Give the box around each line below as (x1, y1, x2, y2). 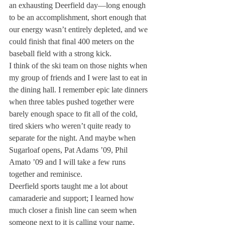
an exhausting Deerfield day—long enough (9, 1, 148, 10)
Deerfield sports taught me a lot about (9, 182, 130, 190)
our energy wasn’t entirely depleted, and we (9, 25, 150, 34)
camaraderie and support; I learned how (9, 194, 136, 202)
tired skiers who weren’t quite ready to (9, 122, 133, 130)
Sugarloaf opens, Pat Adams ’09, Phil (9, 146, 130, 154)
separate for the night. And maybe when (9, 134, 138, 142)
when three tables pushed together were (9, 97, 136, 106)
